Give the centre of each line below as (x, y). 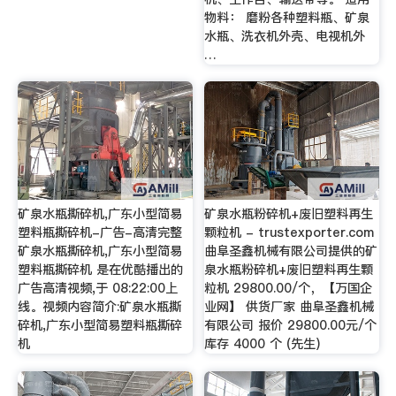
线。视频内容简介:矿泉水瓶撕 (99, 307)
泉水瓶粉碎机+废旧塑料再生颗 (289, 270)
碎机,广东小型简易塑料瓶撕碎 (99, 326)
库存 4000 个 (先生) (263, 344)
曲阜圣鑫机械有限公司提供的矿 (291, 251)
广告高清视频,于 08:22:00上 (97, 289)
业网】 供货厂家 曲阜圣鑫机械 (289, 307)
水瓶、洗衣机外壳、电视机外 (285, 36)
